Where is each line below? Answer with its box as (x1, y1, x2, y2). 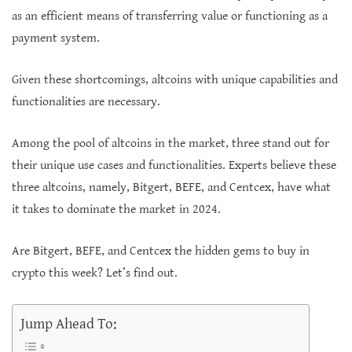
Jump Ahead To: (20, 314, 116, 332)
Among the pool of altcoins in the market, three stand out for (12, 136, 329, 151)
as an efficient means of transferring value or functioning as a (12, 9, 328, 24)
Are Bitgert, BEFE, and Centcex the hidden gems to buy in (12, 244, 310, 258)
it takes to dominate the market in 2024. (12, 202, 221, 217)
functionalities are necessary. (12, 94, 160, 109)
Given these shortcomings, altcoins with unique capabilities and (12, 72, 338, 87)
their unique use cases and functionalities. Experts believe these (12, 158, 336, 173)
